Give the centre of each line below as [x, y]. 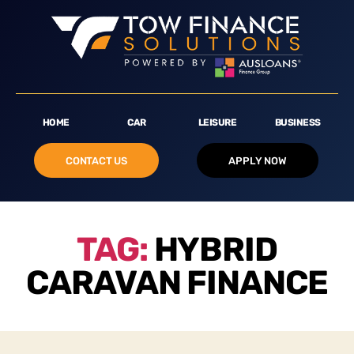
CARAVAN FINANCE [177, 283]
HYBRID [215, 250]
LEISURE [217, 123]
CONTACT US [96, 161]
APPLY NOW [258, 161]
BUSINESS [298, 123]
